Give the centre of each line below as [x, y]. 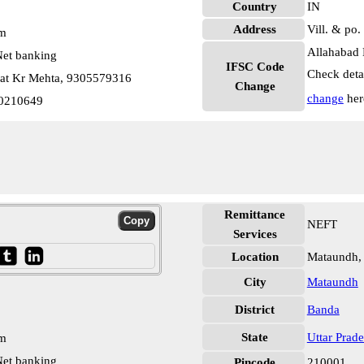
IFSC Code [255, 67]
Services [255, 234]
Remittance [255, 214]
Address [255, 29]
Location [255, 257]
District [255, 310]
